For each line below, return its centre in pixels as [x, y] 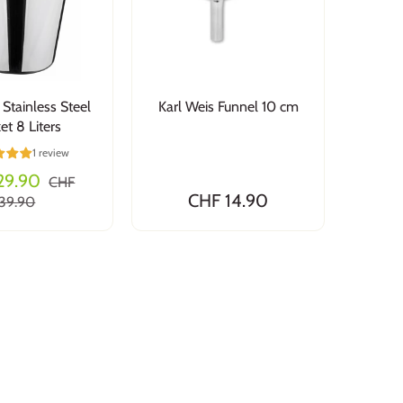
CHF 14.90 [228, 201]
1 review [50, 153]
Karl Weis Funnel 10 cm [228, 107]
